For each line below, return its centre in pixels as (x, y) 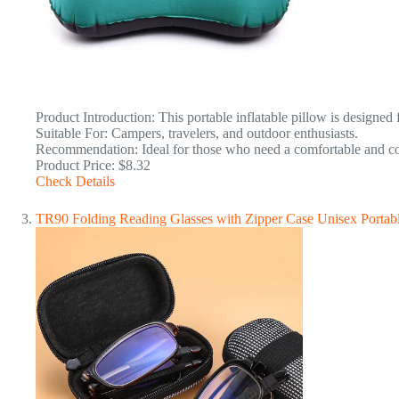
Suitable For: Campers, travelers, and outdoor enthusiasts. (197, 133)
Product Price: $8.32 (93, 165)
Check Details (75, 181)
